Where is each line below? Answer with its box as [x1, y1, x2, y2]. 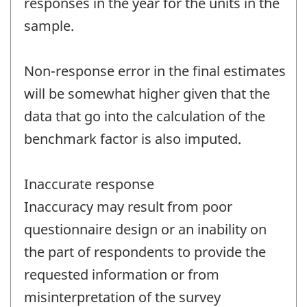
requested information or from [24, 265, 219, 284]
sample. [24, 16, 74, 35]
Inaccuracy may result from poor [24, 197, 232, 216]
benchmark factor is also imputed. [24, 129, 241, 148]
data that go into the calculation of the [24, 106, 265, 125]
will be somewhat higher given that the [24, 84, 270, 103]
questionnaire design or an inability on [24, 219, 267, 238]
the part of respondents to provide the [24, 242, 266, 261]
